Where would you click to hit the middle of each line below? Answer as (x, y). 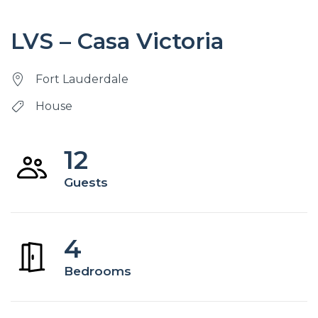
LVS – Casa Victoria (117, 41)
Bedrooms (98, 271)
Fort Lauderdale (82, 79)
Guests (86, 182)
